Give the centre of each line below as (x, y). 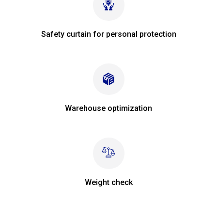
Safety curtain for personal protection (108, 34)
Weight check (108, 182)
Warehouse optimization (108, 108)
